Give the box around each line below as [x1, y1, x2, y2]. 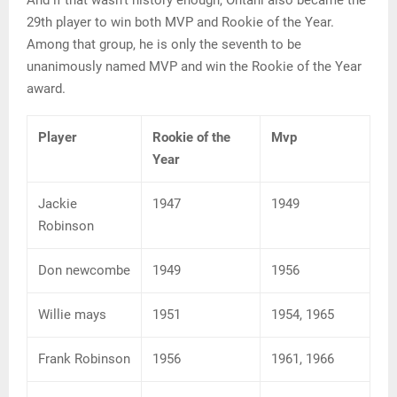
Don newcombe [38, 261, 130, 278]
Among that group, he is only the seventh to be [27, 35, 301, 52]
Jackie [38, 195, 77, 212]
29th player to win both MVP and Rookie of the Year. [27, 13, 334, 30]
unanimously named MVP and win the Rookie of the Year [27, 58, 362, 74]
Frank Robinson [38, 350, 130, 367]
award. [27, 80, 66, 97]
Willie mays [38, 306, 106, 323]
